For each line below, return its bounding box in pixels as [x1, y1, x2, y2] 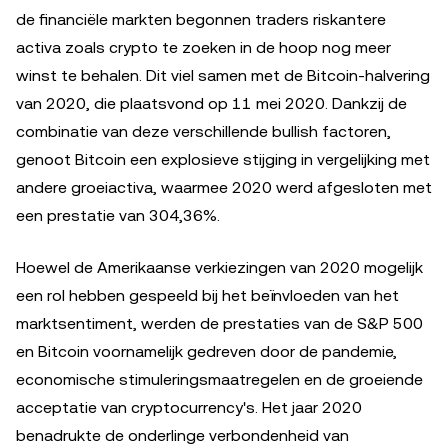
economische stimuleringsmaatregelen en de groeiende [16, 369, 423, 389]
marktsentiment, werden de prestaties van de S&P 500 [16, 313, 423, 333]
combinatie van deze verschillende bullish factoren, [16, 121, 391, 141]
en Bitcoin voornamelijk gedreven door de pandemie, [16, 341, 397, 361]
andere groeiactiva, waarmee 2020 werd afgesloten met [16, 177, 432, 197]
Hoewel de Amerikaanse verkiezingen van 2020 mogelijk [16, 257, 423, 277]
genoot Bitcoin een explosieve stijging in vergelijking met [16, 149, 430, 169]
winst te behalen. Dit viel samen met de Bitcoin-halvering [16, 65, 430, 85]
